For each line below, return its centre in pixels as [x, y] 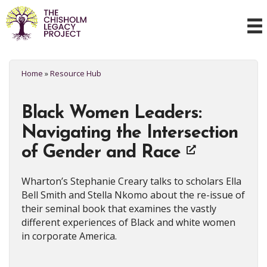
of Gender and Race [101, 153]
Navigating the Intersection [130, 133]
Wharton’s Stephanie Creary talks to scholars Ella [131, 181]
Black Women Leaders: [111, 113]
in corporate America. [69, 236]
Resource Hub [76, 73]
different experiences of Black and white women [128, 222]
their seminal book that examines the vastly [119, 208]
